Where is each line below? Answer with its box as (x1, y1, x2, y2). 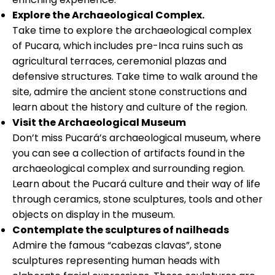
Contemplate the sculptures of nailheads (12, 222, 229, 237)
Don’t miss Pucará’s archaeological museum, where (12, 130, 261, 145)
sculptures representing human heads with (12, 253, 220, 268)
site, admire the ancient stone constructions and (12, 84, 247, 99)
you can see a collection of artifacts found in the (12, 145, 245, 160)
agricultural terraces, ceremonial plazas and (12, 53, 227, 68)
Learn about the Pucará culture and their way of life (12, 176, 260, 191)
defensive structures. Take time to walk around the (12, 69, 258, 83)
